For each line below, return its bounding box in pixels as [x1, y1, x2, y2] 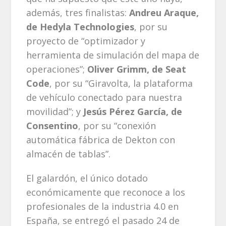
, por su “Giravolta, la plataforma [49, 77, 193, 90]
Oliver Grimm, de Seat [87, 63, 187, 76]
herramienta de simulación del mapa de [26, 49, 200, 62]
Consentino [26, 120, 79, 132]
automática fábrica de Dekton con [26, 134, 176, 146]
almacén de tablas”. [26, 148, 111, 160]
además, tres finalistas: [26, 7, 130, 19]
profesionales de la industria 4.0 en [26, 200, 179, 213]
